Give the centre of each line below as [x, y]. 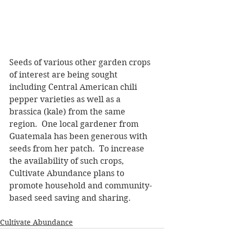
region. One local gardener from [75, 124]
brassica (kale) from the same [68, 111]
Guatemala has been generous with [79, 136]
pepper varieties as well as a [66, 99]
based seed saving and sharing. [70, 198]
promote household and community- [81, 185]
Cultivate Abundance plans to [68, 173]
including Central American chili [74, 87]
